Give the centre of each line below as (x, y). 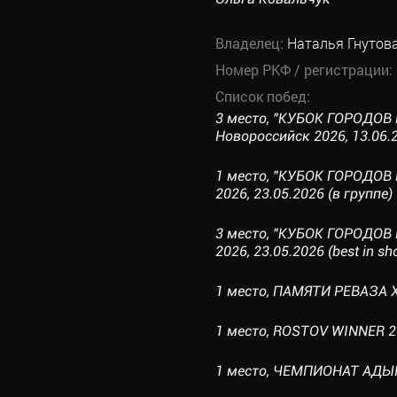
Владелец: (251, 43)
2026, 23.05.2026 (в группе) (304, 194)
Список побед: (262, 96)
